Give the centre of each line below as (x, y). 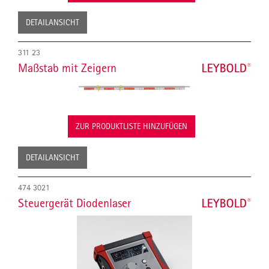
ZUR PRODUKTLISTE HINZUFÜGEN (131, 126)
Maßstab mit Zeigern (67, 68)
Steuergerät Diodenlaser (74, 203)
